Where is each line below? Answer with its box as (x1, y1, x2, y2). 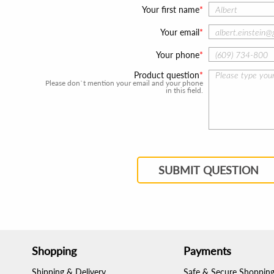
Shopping (32, 244, 76, 257)
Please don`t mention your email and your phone (45, 78, 203, 87)
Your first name (141, 4, 199, 15)
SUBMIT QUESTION (158, 163, 259, 177)
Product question (133, 70, 199, 80)
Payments (183, 244, 231, 257)
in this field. (165, 86, 203, 95)
